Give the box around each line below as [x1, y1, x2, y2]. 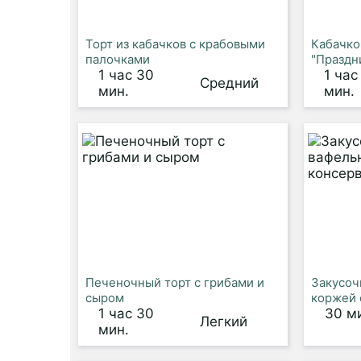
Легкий [199, 313, 247, 330]
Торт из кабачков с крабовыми [85, 36, 265, 52]
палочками [85, 52, 150, 67]
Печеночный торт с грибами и [85, 275, 264, 290]
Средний [199, 75, 259, 91]
